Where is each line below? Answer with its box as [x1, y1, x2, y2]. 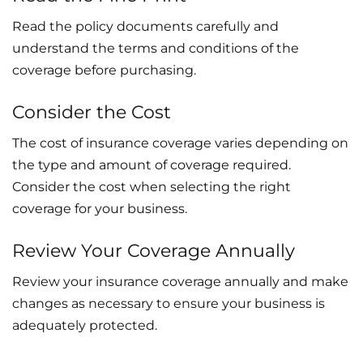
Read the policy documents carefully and [12, 18, 279, 34]
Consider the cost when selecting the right [12, 178, 291, 194]
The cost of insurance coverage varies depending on [12, 135, 348, 151]
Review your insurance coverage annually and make [12, 273, 348, 289]
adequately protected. [12, 317, 157, 333]
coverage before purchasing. [12, 62, 196, 78]
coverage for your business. [12, 200, 187, 216]
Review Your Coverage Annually [12, 239, 295, 262]
